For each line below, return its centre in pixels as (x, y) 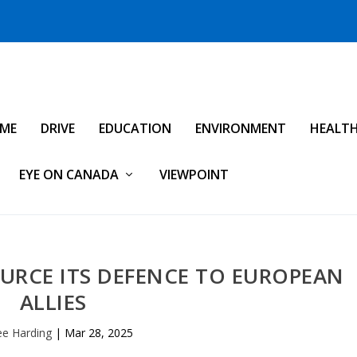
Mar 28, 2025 (99, 332)
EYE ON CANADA (69, 175)
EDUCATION (135, 128)
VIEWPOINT (194, 175)
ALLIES (53, 302)
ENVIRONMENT (241, 128)
